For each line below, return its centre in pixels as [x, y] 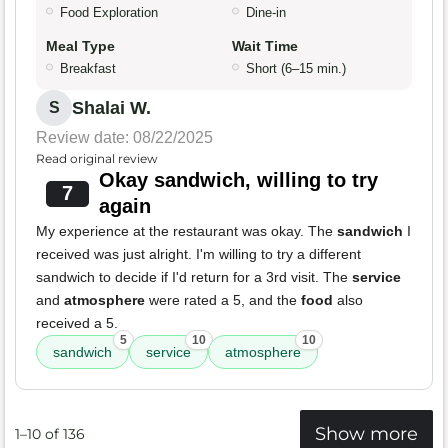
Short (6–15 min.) [296, 69]
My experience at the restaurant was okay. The [186, 231]
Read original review [97, 159]
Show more [366, 434]
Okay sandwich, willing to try [238, 180]
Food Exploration [109, 13]
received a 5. [77, 323]
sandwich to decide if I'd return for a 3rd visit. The [194, 277]
